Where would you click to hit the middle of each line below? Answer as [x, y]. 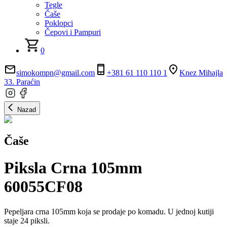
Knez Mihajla [201, 72]
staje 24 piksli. [27, 220]
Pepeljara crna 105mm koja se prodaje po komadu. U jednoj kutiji [109, 211]
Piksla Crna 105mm [73, 168]
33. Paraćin [22, 82]
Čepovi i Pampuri [73, 32]
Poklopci [59, 23]
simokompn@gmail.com [55, 72]
